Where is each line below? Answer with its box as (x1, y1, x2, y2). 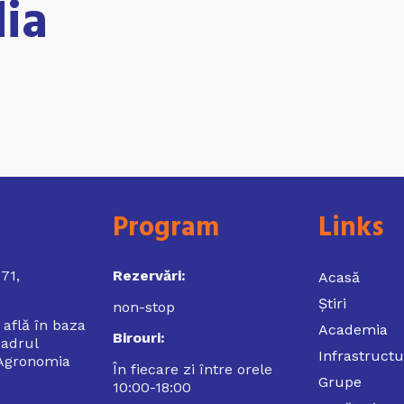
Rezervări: (113, 267, 186, 285)
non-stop (113, 298, 175, 316)
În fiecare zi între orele (113, 360, 272, 378)
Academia (318, 321, 388, 339)
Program (113, 207, 219, 251)
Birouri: (113, 329, 165, 347)
